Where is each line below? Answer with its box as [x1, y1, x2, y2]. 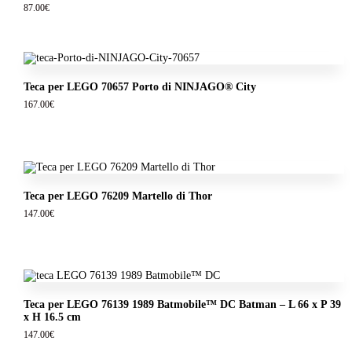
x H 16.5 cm [23, 311, 81, 324]
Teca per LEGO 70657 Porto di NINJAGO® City [23, 80, 256, 93]
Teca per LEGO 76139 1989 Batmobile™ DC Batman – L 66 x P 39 [23, 299, 341, 311]
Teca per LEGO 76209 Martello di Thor [23, 189, 212, 202]
